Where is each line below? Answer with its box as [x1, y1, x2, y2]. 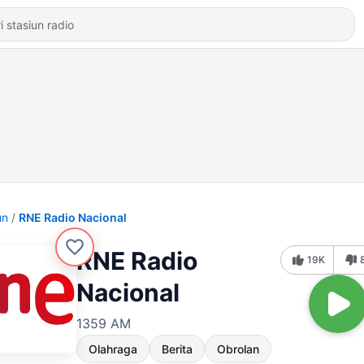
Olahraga [89, 342, 137, 356]
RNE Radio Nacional [19, 210, 127, 224]
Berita [162, 342, 193, 356]
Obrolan [217, 342, 259, 356]
